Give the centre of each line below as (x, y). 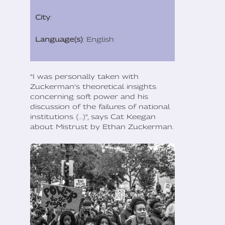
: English (98, 39)
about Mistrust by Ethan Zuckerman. (102, 126)
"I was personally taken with (84, 76)
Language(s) (59, 39)
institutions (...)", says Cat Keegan (93, 116)
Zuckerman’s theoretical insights (93, 86)
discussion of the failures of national (100, 106)
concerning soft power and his (89, 96)
